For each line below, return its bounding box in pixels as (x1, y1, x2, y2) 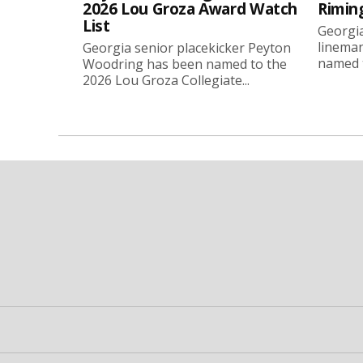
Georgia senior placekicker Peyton (83, 38, 291, 57)
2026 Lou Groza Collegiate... (83, 70, 250, 89)
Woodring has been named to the (83, 54, 287, 73)
